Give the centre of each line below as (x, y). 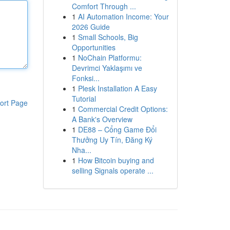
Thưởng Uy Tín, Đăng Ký (112, 140)
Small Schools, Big (108, 37)
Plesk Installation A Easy (117, 88)
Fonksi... (85, 78)
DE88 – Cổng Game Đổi (117, 129)
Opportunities (93, 47)
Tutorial (84, 99)
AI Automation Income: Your (123, 16)
